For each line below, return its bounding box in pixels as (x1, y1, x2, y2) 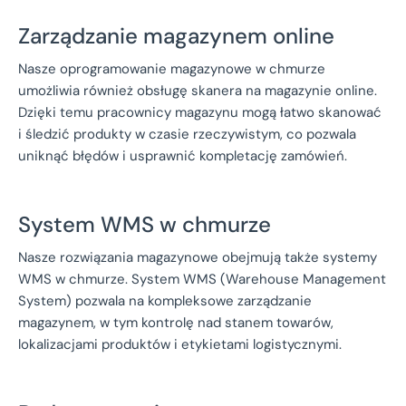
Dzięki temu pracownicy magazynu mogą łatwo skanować (18, 103, 382, 122)
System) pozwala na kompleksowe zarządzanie (18, 292, 312, 311)
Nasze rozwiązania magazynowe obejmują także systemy (18, 248, 377, 267)
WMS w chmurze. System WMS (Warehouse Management (18, 270, 386, 289)
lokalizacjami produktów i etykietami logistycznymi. (18, 335, 342, 354)
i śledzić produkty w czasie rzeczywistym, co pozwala (18, 125, 356, 144)
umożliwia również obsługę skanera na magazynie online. (18, 82, 377, 101)
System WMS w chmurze (18, 210, 271, 239)
